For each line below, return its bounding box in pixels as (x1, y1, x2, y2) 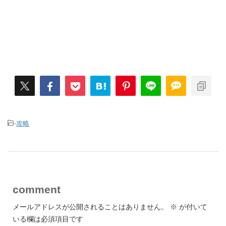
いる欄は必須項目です (13, 214, 83, 223)
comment (13, 183, 61, 195)
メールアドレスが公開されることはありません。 (13, 202, 168, 211)
